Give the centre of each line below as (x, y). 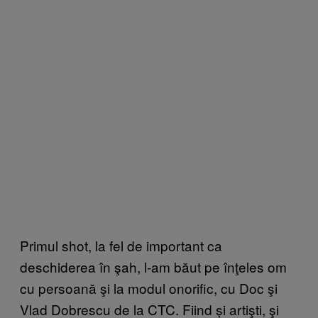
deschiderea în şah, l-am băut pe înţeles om (153, 266)
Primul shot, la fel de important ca (121, 245)
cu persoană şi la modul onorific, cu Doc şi (149, 287)
